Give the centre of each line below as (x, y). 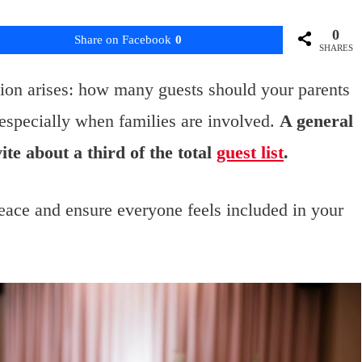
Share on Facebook (122, 40)
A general (316, 121)
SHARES (336, 48)
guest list (250, 153)
